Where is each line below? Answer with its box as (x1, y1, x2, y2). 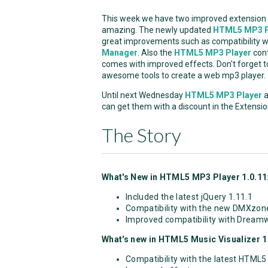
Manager (102, 48, 138, 58)
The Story (102, 123, 181, 147)
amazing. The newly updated (102, 25, 213, 35)
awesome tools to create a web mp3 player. (102, 71, 266, 81)
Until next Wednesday (102, 90, 185, 100)
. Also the (138, 48, 174, 58)
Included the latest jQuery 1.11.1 (126, 192, 252, 202)
